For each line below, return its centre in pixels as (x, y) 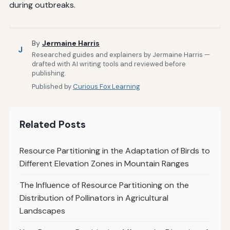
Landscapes (42, 211)
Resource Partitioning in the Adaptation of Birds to (114, 151)
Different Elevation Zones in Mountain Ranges (104, 164)
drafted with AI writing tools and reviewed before (109, 64)
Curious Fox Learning (106, 87)
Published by (52, 87)
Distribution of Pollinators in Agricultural (94, 198)
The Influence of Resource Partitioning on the (104, 185)
